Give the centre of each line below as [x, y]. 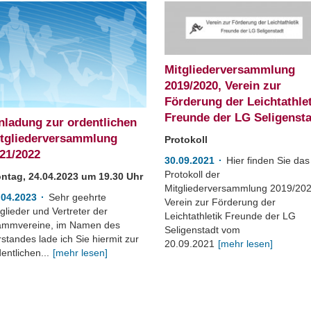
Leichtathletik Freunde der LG [230, 216]
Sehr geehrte [77, 197]
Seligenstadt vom [203, 230]
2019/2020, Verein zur [223, 86]
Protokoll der [193, 174]
